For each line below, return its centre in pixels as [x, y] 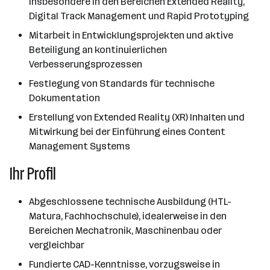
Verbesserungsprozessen [86, 64]
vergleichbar [57, 245]
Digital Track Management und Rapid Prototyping [139, 16]
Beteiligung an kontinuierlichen [98, 50]
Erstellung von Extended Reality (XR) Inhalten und [137, 117]
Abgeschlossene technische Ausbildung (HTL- [130, 202]
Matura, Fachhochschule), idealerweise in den [128, 216]
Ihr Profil [33, 174]
